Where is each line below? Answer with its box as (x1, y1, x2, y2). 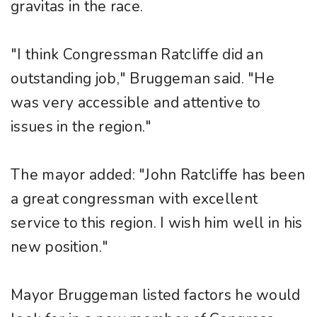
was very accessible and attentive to (11, 93, 261, 113)
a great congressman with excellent (11, 189, 258, 209)
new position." (11, 237, 109, 258)
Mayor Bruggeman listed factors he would (11, 285, 301, 306)
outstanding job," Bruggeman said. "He (11, 69, 275, 89)
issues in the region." (11, 117, 152, 137)
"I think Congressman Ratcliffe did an (11, 45, 264, 65)
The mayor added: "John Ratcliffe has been (11, 165, 306, 185)
